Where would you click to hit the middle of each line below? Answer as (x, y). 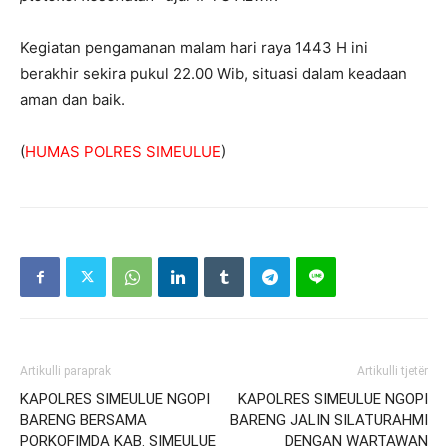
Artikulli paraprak (65, 371)
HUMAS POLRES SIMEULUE (123, 152)
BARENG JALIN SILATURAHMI (329, 420)
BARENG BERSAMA (83, 420)
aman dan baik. (72, 100)
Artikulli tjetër (392, 371)
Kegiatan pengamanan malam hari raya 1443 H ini (194, 48)
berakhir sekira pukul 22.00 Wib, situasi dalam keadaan (213, 74)
